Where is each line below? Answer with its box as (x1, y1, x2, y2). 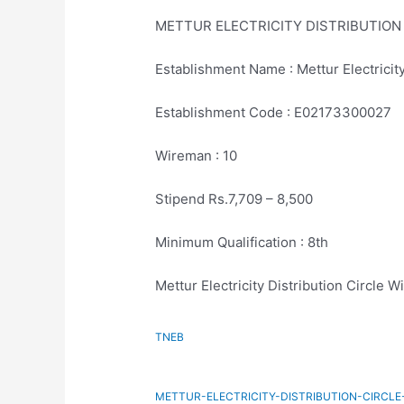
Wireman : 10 (155, 146, 238, 164)
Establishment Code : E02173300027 (155, 103, 392, 121)
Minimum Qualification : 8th (155, 233, 329, 251)
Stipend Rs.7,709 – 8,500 (155, 189, 314, 207)
